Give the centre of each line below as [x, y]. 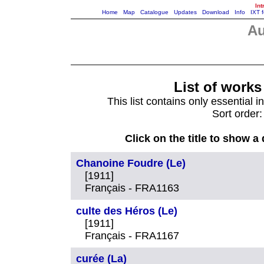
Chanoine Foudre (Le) [131, 163]
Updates [185, 12]
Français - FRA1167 [132, 235]
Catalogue [154, 12]
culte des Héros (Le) [127, 211]
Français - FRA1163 [132, 188]
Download [215, 12]
